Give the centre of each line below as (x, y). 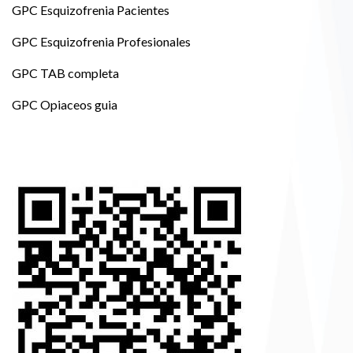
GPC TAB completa (65, 73)
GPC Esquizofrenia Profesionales (101, 41)
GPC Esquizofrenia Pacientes (91, 10)
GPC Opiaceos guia (65, 104)
